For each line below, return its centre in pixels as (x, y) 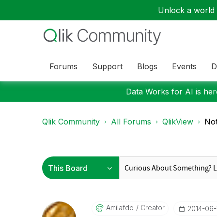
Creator (151, 208)
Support (107, 66)
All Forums (131, 122)
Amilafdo (120, 208)
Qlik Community (71, 122)
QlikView (178, 122)
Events (184, 66)
